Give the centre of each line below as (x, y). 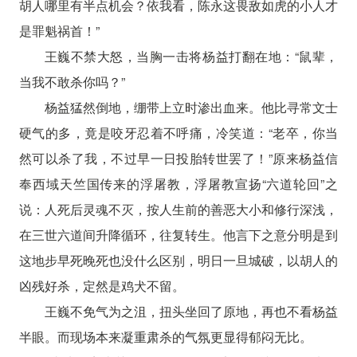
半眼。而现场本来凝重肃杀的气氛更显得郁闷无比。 (165, 336)
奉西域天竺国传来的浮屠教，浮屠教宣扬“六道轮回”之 (178, 183)
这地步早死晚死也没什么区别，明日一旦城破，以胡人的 (178, 260)
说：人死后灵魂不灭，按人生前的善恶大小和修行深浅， (178, 209)
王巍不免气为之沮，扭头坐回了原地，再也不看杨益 (191, 311)
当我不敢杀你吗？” (72, 81)
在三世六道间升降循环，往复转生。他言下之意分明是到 (178, 234)
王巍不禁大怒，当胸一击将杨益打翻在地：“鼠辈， (191, 56)
